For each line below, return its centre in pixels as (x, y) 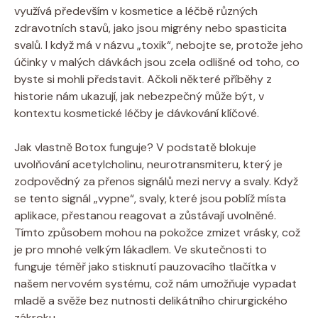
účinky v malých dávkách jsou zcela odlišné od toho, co (157, 62)
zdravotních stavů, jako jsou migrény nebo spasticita (150, 28)
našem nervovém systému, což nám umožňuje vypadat (155, 283)
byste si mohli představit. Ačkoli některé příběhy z (143, 79)
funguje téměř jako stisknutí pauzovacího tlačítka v (145, 266)
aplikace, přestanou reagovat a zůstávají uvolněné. (145, 215)
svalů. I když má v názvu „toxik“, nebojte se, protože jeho (159, 45)
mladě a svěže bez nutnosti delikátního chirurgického (151, 300)
